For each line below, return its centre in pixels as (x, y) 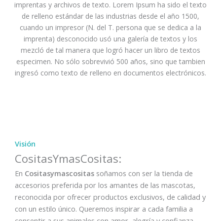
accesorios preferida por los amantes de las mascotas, (105, 185)
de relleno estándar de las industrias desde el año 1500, (110, 16)
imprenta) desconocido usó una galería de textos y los (110, 38)
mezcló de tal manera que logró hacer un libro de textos (110, 50)
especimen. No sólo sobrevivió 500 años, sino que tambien (110, 61)
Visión (25, 143)
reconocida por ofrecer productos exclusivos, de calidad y (110, 197)
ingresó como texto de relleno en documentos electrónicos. (110, 73)
